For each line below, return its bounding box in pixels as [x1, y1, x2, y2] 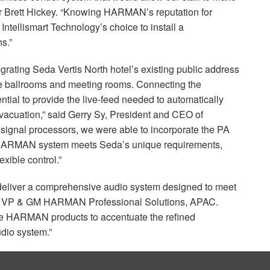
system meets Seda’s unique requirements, [36, 137, 222, 151]
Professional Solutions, [86, 194, 190, 209]
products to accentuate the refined [49, 209, 195, 224]
